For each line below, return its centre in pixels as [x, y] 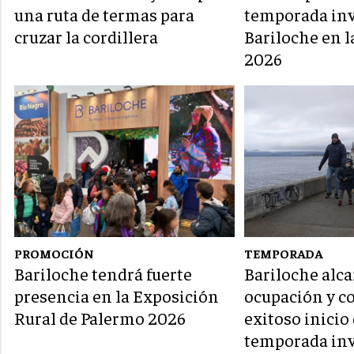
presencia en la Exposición [117, 296]
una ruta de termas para [104, 15]
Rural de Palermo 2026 [100, 318]
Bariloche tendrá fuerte [103, 274]
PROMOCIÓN [54, 253]
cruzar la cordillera [86, 37]
